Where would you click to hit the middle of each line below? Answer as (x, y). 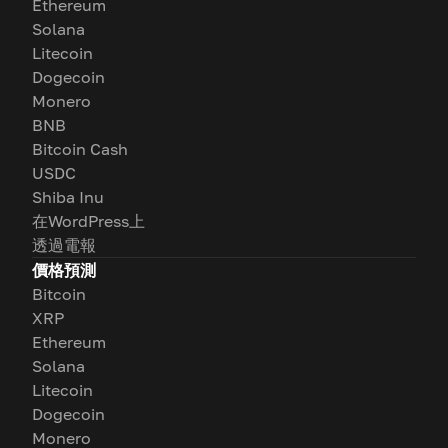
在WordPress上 (88, 221)
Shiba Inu (68, 197)
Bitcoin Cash (80, 149)
